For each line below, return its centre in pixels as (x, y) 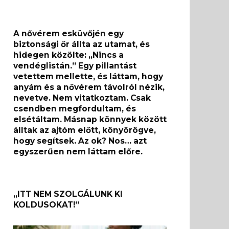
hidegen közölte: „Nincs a (68, 55)
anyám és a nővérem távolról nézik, (89, 87)
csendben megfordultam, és (75, 108)
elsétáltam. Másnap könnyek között (90, 119)
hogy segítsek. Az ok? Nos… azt (80, 141)
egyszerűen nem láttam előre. (78, 151)
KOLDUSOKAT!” (46, 204)
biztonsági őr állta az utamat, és (82, 44)
